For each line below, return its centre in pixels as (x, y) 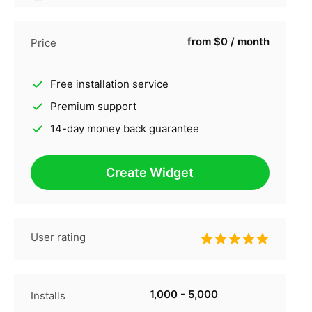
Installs (48, 296)
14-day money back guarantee (124, 129)
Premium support (93, 107)
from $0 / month (228, 42)
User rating (58, 237)
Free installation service (109, 84)
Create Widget (150, 173)
